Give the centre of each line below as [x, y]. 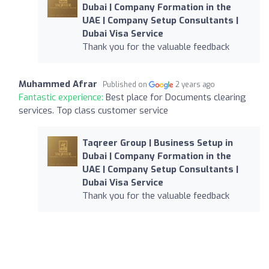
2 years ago [195, 84]
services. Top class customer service [93, 110]
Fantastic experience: [62, 97]
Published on [126, 84]
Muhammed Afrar [58, 84]
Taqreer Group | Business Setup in [157, 143]
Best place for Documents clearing [176, 97]
